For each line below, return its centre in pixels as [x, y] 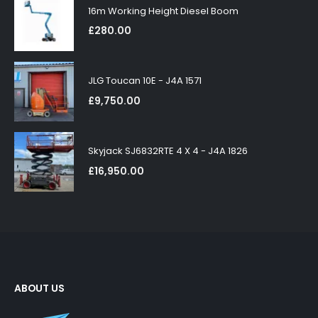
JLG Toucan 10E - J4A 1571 [145, 81]
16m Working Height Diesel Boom [163, 11]
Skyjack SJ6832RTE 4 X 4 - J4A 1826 [168, 151]
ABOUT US [39, 289]
